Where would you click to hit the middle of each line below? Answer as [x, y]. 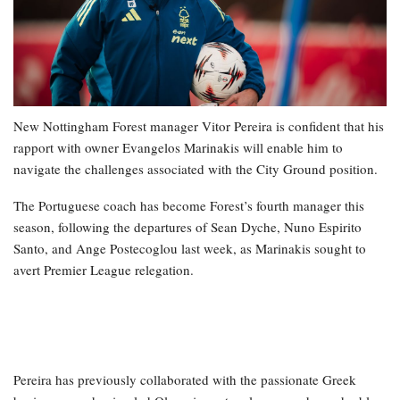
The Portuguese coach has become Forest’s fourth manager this [189, 206]
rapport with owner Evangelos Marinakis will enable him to [178, 148]
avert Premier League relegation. [104, 270]
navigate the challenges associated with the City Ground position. [196, 169]
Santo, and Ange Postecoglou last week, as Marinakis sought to [190, 249]
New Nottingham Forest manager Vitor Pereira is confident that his [199, 126]
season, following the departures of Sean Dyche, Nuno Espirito [187, 227]
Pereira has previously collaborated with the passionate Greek [185, 380]
